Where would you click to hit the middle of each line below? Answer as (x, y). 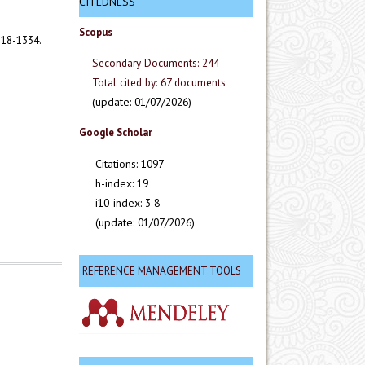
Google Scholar (116, 133)
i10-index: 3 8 (119, 202)
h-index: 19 (114, 183)
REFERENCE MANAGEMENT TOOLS (162, 270)
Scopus (97, 32)
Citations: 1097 (121, 163)
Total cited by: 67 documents (159, 83)
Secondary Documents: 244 (156, 63)
